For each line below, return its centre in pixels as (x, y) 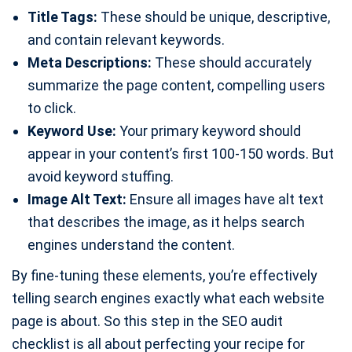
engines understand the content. (131, 245)
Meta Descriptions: (90, 63)
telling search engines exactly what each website (168, 299)
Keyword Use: (72, 131)
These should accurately (232, 63)
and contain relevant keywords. (126, 40)
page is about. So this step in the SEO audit (147, 321)
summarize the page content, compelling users (176, 86)
